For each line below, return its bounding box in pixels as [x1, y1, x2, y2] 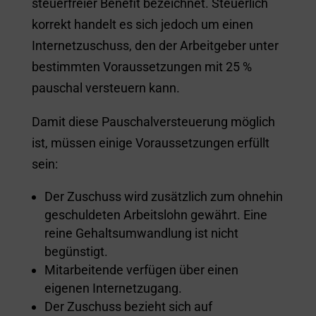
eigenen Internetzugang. [44, 280, 182, 296]
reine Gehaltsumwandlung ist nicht [44, 225, 238, 241]
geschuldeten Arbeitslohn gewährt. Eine [44, 207, 267, 222]
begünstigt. [44, 243, 108, 259]
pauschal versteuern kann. [31, 80, 180, 95]
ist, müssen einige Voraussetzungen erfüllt [31, 135, 269, 150]
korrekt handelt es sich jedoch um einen [31, 16, 253, 32]
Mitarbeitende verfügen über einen [44, 262, 238, 277]
